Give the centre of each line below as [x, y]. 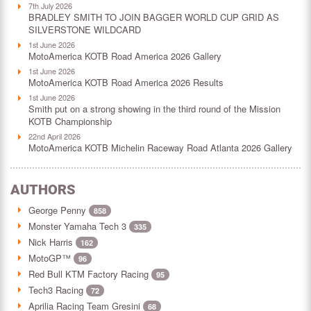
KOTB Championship [70, 121]
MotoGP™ [51, 258]
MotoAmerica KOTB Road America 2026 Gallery [125, 56]
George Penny [59, 210]
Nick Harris [52, 242]
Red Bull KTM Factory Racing [90, 274]
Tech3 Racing [57, 290]
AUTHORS [43, 190]
